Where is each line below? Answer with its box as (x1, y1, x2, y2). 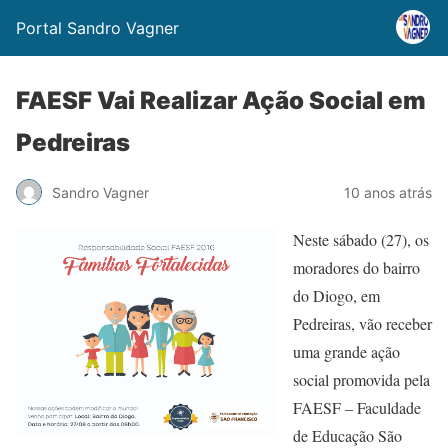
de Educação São (293, 425, 402, 446)
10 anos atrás (344, 183, 432, 201)
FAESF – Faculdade (293, 397, 421, 418)
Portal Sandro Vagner (16, 18, 179, 38)
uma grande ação (293, 341, 400, 362)
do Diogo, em (293, 285, 380, 306)
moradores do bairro (293, 257, 420, 278)
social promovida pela (293, 369, 430, 390)
